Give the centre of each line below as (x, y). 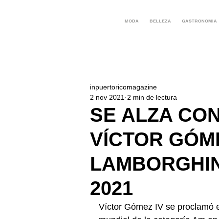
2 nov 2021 (107, 97)
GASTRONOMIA (199, 21)
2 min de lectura (152, 97)
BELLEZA (160, 21)
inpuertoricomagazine (123, 87)
